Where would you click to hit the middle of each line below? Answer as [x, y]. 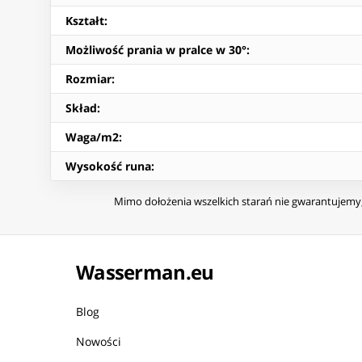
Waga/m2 [92, 137]
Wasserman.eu [145, 272]
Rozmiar [88, 79]
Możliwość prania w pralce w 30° [156, 50]
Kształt [85, 21]
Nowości [99, 342]
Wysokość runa [108, 166]
